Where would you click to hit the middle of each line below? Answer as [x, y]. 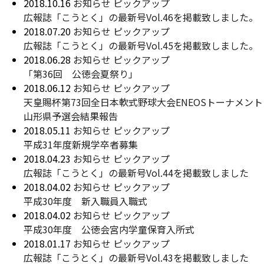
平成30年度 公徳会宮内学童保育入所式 [109, 229]
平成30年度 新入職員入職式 [85, 201]
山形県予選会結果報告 [71, 116]
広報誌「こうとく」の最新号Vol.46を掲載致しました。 [141, 17]
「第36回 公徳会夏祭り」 [81, 74]
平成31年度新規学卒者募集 [81, 144]
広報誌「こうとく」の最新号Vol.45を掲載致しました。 [141, 45]
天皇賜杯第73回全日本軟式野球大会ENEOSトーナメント [143, 102]
